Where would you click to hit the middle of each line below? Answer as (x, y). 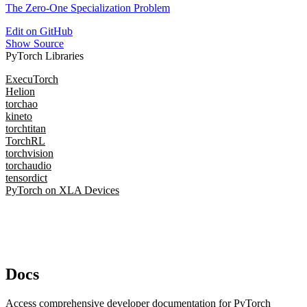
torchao (22, 104)
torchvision (29, 153)
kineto (19, 116)
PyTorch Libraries (45, 56)
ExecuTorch (32, 79)
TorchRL (25, 141)
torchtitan (26, 129)
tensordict (26, 178)
